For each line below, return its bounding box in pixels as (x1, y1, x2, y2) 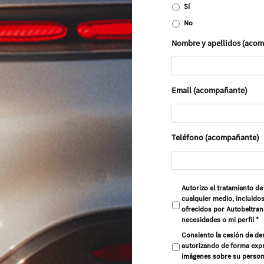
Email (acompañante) (171, 85, 247, 97)
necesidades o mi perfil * (181, 215, 259, 225)
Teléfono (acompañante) (171, 132, 259, 144)
